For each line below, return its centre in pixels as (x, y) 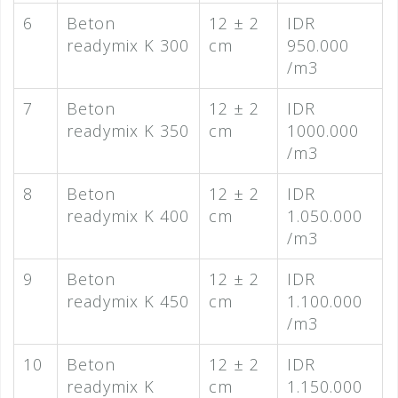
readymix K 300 (128, 46)
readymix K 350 (128, 131)
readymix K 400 (128, 216)
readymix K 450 (128, 302)
